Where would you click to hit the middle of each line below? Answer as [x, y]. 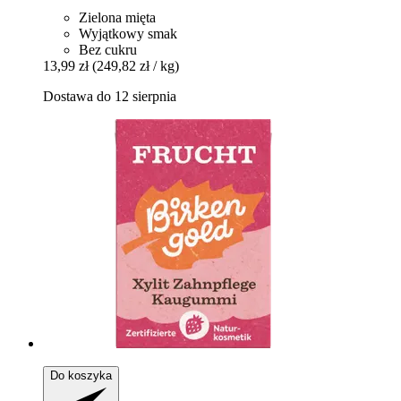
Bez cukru [108, 50]
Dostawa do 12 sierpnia [110, 97]
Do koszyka [81, 376]
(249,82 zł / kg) [136, 66]
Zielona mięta [117, 18]
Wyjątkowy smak [128, 34]
